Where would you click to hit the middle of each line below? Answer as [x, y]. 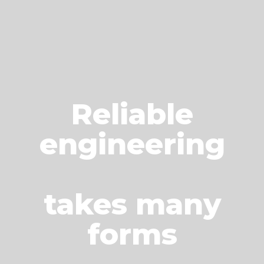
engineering [132, 144]
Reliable [132, 114]
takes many [132, 204]
